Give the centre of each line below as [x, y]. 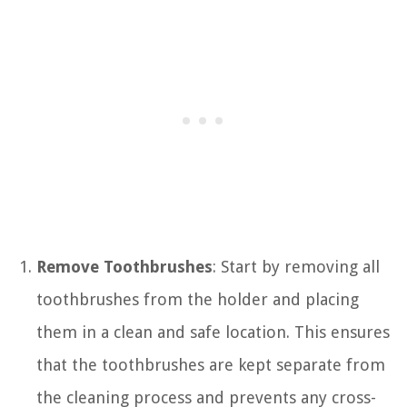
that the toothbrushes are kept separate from [211, 364]
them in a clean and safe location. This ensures [213, 332]
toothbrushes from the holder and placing [198, 299]
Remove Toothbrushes [124, 266]
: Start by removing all [296, 266]
